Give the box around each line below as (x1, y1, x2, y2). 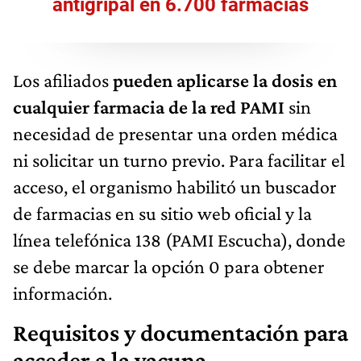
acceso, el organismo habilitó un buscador (13, 175, 337, 197)
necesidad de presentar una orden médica (13, 122, 338, 144)
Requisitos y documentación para (13, 318, 348, 346)
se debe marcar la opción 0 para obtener (13, 255, 325, 277)
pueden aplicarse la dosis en (113, 68, 337, 91)
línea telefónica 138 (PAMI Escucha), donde (13, 228, 346, 251)
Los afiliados (13, 68, 113, 91)
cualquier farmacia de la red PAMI (13, 95, 284, 118)
